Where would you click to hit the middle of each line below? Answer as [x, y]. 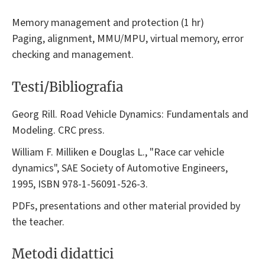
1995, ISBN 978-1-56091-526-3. [80, 184]
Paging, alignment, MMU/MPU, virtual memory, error [128, 39]
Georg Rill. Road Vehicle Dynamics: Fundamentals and [130, 114]
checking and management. [73, 55]
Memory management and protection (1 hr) [108, 23]
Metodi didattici [63, 254]
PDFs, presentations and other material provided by [126, 206]
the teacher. [38, 222]
